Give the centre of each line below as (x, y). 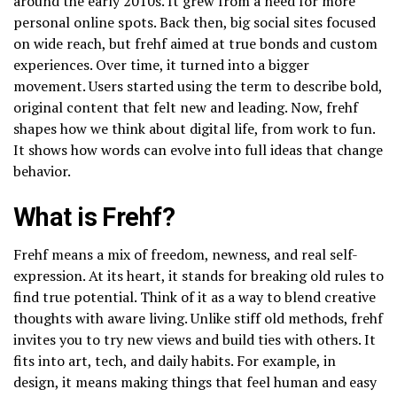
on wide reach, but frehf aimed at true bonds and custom (195, 43)
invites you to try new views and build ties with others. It (195, 339)
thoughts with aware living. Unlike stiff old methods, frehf (198, 318)
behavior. (42, 171)
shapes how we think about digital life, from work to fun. (194, 128)
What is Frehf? (94, 217)
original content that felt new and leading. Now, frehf (186, 107)
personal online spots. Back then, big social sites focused (195, 22)
